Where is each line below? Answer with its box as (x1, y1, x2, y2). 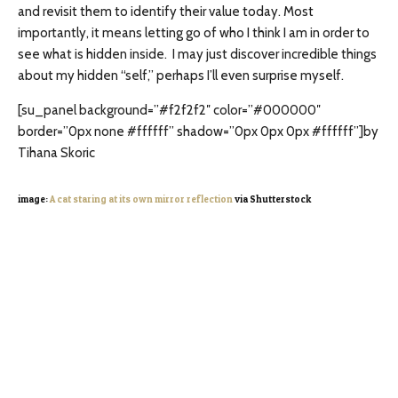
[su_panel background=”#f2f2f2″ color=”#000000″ (18, 102, 321, 118)
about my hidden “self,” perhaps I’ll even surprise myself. (18, 68, 344, 84)
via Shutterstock (233, 194, 311, 205)
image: (18, 194, 50, 205)
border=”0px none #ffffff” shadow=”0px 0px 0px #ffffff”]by (18, 123, 378, 139)
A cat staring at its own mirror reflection (50, 194, 233, 205)
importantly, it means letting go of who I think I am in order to (18, 25, 370, 41)
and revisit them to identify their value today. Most (18, 4, 314, 20)
